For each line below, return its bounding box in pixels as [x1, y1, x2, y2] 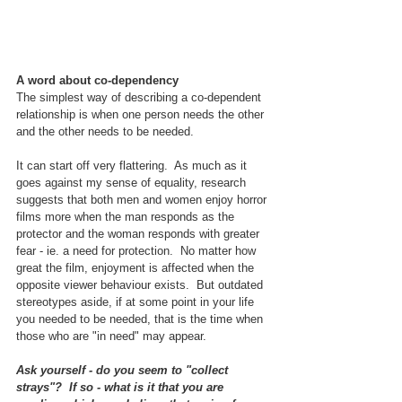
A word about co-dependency [16, 74, 179, 88]
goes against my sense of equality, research [16, 176, 249, 190]
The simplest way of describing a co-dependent [16, 91, 265, 105]
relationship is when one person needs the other [16, 108, 267, 122]
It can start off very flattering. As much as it [16, 159, 250, 173]
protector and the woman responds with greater [16, 227, 263, 241]
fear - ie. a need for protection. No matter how [16, 244, 259, 258]
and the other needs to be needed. [16, 125, 194, 139]
